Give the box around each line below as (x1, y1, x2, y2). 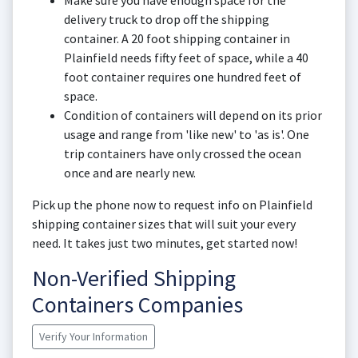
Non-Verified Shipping (32, 264, 236, 292)
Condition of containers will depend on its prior (64, 107, 322, 123)
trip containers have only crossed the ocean (64, 145, 301, 161)
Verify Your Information (39, 329, 148, 344)
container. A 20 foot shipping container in (64, 30, 290, 46)
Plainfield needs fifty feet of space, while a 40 (64, 50, 308, 66)
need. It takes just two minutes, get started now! (32, 235, 297, 251)
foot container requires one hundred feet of (64, 69, 301, 85)
